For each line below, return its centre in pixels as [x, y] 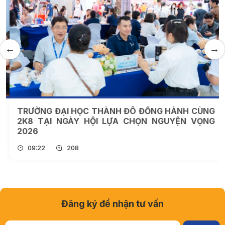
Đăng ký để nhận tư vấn [113, 203]
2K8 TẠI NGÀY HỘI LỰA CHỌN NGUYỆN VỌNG [113, 121]
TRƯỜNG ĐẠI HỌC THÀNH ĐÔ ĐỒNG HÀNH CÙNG [113, 111]
